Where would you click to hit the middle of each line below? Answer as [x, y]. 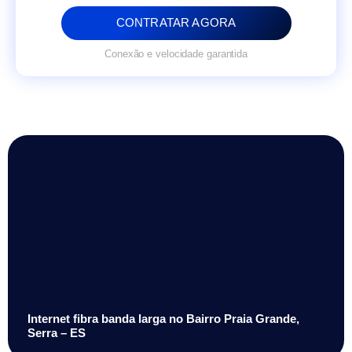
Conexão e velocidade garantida [176, 54]
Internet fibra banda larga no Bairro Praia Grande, [163, 319]
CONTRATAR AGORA [176, 23]
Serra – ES [57, 333]
